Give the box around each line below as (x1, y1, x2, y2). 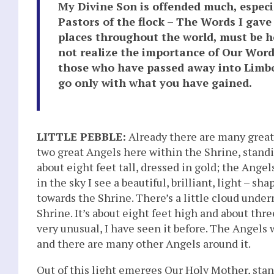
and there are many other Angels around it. (37, 235, 251, 251)
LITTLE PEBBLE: (37, 128, 126, 144)
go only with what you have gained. (58, 75, 252, 90)
